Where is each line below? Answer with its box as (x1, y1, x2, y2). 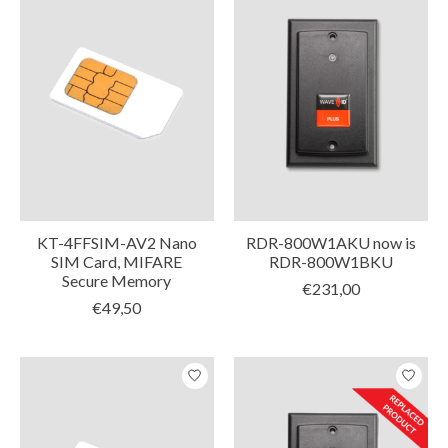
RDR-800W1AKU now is (245, 232, 416, 252)
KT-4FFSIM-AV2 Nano (36, 232, 197, 252)
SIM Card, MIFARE (51, 251, 183, 271)
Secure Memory (62, 270, 172, 290)
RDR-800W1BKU (268, 251, 393, 271)
